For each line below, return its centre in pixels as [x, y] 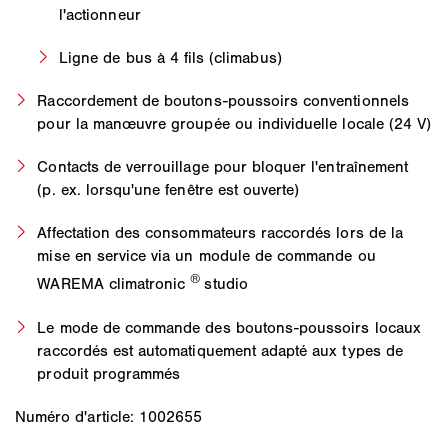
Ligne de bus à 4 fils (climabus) [170, 58]
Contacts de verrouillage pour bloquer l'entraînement [223, 167]
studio [226, 284]
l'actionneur [100, 15]
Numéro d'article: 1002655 [109, 416]
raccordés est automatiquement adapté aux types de [220, 350]
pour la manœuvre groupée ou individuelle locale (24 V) [234, 124]
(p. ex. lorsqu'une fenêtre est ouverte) [168, 190]
